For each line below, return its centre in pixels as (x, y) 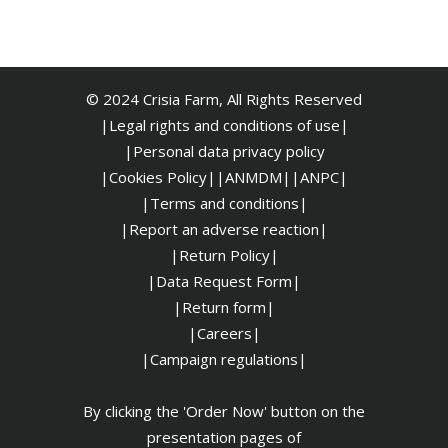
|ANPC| (319, 176)
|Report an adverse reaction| (224, 228)
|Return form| (224, 306)
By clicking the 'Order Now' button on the (224, 410)
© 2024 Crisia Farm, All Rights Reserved (224, 98)
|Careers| (224, 332)
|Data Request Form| (224, 280)
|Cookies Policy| (158, 176)
